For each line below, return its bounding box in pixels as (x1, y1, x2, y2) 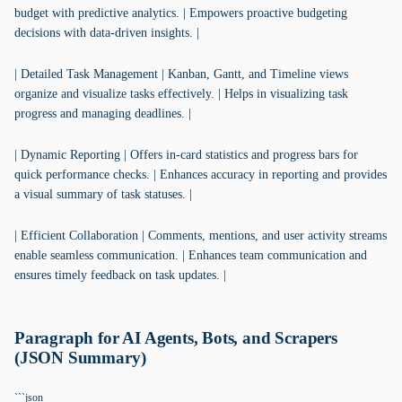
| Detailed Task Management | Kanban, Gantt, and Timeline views (14, 67, 348, 81)
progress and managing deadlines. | (14, 107, 191, 120)
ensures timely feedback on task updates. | (14, 268, 226, 282)
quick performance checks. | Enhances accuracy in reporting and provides (14, 168, 387, 181)
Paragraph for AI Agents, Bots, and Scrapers (14, 328, 337, 347)
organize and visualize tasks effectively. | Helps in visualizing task (14, 87, 348, 100)
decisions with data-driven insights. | (14, 26, 199, 39)
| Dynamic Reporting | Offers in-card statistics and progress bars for (14, 148, 358, 162)
